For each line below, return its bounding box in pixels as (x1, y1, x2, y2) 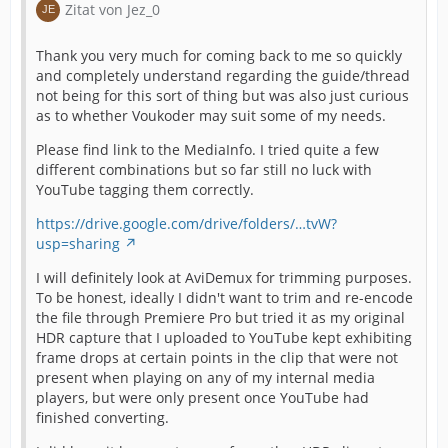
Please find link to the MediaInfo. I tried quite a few (36, 140, 379, 160)
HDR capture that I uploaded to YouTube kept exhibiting (36, 328, 412, 348)
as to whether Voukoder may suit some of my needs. (36, 106, 386, 126)
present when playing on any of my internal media (36, 368, 375, 388)
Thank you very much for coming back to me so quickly (36, 46, 402, 66)
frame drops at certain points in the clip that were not (36, 348, 398, 368)
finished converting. (36, 408, 169, 428)
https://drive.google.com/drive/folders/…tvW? (36, 214, 337, 234)
